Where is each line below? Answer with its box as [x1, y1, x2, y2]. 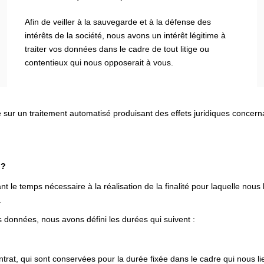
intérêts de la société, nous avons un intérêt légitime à [25, 30, 226, 40]
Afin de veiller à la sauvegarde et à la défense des [25, 16, 212, 27]
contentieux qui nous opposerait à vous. [25, 57, 174, 67]
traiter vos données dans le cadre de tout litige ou [25, 44, 210, 54]
